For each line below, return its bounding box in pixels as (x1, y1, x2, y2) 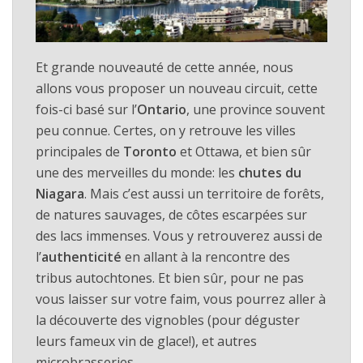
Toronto (123, 143, 177, 161)
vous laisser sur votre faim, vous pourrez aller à (36, 290, 326, 309)
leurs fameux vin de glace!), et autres (36, 332, 257, 351)
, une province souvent (186, 100, 325, 119)
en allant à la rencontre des (122, 248, 290, 267)
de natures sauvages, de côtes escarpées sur (36, 206, 307, 224)
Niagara (36, 185, 84, 203)
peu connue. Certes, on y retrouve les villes (36, 122, 296, 140)
